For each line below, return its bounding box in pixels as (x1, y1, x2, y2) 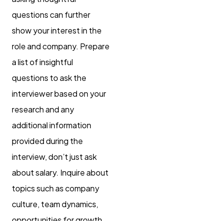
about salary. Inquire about (12, 167, 109, 178)
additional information (12, 119, 91, 130)
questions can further (12, 9, 90, 20)
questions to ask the (12, 72, 86, 83)
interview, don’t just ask (12, 151, 97, 162)
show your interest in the (12, 25, 102, 36)
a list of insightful (12, 56, 73, 67)
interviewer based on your (12, 88, 106, 99)
